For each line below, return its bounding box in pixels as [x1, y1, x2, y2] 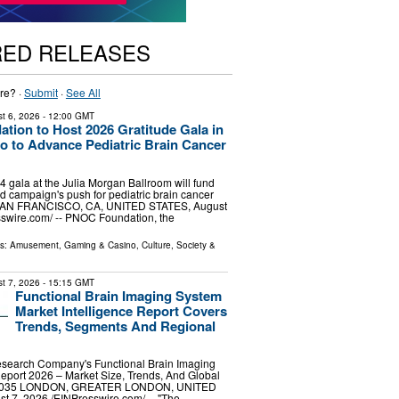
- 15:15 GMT [39, 275, 94, 289]
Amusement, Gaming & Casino [9, 238, 136, 251]
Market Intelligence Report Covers [14, 300, 227, 321]
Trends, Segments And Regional [14, 315, 216, 336]
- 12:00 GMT [39, 110, 94, 122]
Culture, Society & [141, 238, 216, 251]
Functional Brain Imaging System [14, 285, 222, 305]
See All [65, 85, 101, 100]
